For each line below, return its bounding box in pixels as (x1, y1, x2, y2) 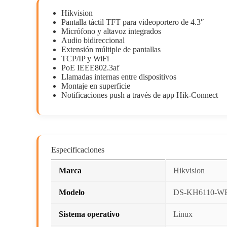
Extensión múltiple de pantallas (61, 45, 161, 54)
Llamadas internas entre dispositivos (61, 72, 176, 81)
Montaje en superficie (61, 82, 130, 90)
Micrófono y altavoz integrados (61, 27, 161, 35)
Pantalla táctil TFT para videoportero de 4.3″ (61, 18, 204, 26)
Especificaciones (51, 145, 104, 154)
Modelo (59, 188, 85, 197)
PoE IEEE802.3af (61, 63, 119, 72)
